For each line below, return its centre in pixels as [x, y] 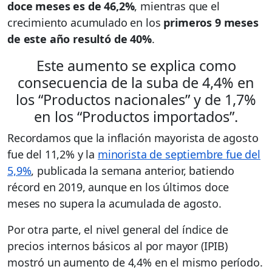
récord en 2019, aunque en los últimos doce [118, 187]
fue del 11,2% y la [53, 154]
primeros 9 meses [211, 22]
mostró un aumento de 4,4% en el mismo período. [135, 262]
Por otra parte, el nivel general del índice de [118, 229]
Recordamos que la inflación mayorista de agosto [133, 138]
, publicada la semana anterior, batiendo [133, 170]
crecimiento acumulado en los [86, 22]
